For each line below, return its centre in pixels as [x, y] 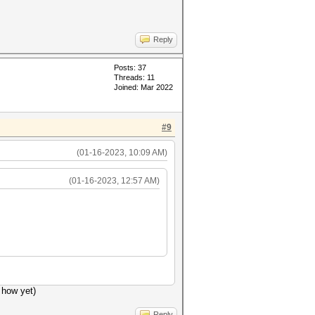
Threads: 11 [134, 77]
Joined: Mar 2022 [143, 87]
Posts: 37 [130, 67]
